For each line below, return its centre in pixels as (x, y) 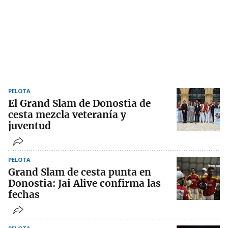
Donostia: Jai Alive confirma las (84, 183)
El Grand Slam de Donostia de (79, 104)
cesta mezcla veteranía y (67, 115)
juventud (30, 126)
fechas (24, 195)
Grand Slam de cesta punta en (80, 172)
